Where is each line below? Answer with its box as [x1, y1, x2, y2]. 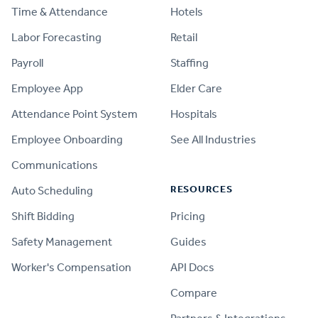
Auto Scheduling [11, 184, 93, 197]
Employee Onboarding [11, 133, 123, 146]
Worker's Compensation [11, 261, 131, 274]
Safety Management [11, 235, 112, 248]
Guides [170, 235, 207, 248]
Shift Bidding [11, 209, 75, 223]
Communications [11, 158, 98, 172]
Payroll [11, 56, 43, 70]
